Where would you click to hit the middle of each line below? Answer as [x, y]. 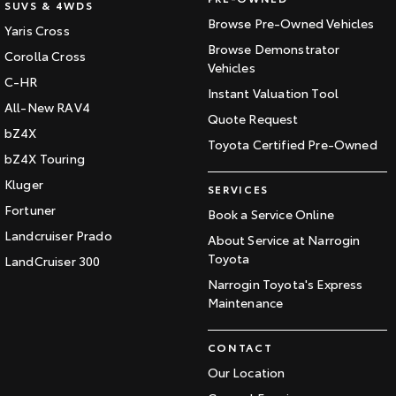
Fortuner [30, 210]
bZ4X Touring [45, 159]
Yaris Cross [37, 30]
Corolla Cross [46, 56]
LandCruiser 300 [53, 261]
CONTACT [240, 347]
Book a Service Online [270, 214]
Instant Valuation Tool [273, 93]
